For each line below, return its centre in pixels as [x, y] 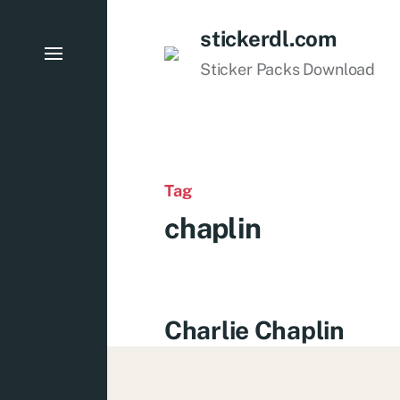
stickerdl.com [268, 38]
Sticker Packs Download [288, 69]
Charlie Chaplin [254, 330]
